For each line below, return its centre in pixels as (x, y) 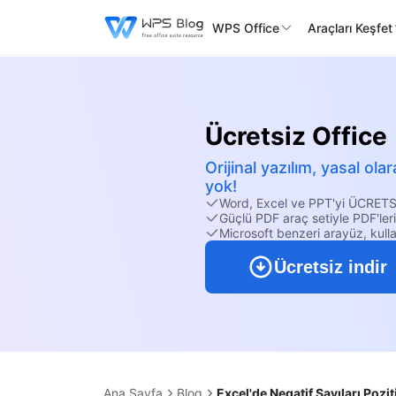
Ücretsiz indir (331, 267)
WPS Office (246, 27)
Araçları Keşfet (350, 27)
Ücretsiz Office (296, 137)
